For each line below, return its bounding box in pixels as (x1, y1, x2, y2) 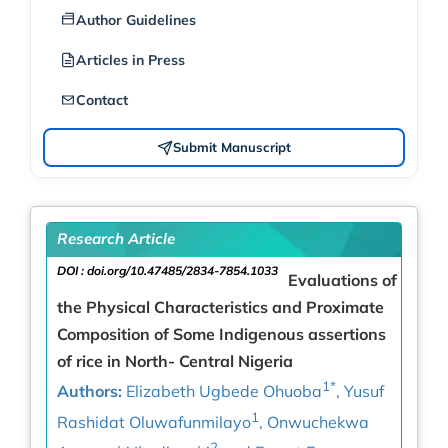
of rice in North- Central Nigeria (57, 351, 293, 372)
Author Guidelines (76, 11, 196, 30)
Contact (76, 91, 128, 110)
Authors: (57, 381, 122, 402)
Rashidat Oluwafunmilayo (57, 412, 251, 433)
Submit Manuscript (173, 139, 291, 156)
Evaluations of (288, 270, 397, 291)
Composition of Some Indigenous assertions (57, 324, 386, 345)
